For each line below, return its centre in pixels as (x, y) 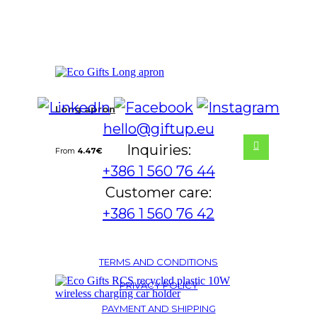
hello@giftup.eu (158, 128)
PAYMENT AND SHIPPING (158, 308)
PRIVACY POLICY (158, 285)
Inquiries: (158, 150)
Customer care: (158, 192)
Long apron (85, 109)
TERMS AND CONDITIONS (158, 261)
